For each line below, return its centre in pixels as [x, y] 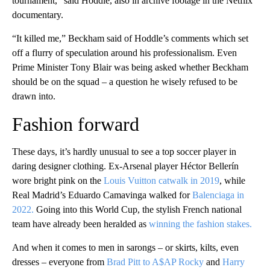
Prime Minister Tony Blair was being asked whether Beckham [130, 67]
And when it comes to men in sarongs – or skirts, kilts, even [125, 248]
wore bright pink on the [58, 181]
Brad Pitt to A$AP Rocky [155, 262]
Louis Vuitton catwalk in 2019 [162, 181]
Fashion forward [76, 124]
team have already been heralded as [80, 224]
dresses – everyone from [59, 262]
